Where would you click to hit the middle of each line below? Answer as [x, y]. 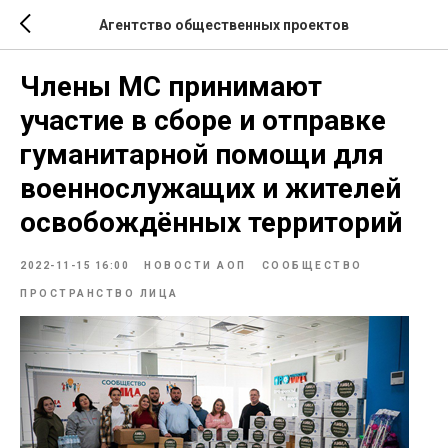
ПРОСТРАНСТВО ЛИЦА [99, 293]
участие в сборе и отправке [203, 120]
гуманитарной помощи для [202, 154]
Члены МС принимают [171, 86]
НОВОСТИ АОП [195, 265]
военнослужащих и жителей [210, 188]
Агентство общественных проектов [224, 24]
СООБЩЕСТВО [312, 265]
